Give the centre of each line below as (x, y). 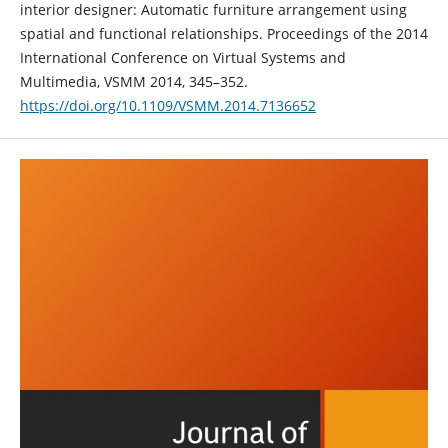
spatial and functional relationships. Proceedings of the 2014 (223, 34)
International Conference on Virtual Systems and (182, 58)
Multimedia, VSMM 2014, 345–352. (133, 82)
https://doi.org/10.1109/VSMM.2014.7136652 (167, 106)
